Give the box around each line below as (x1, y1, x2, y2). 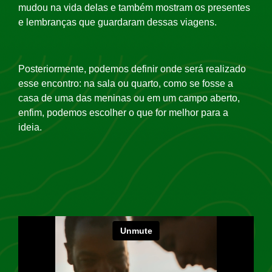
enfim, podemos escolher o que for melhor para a (18, 107, 228, 118)
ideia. (18, 121, 44, 132)
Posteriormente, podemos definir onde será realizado (18, 63, 246, 74)
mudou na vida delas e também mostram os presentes (18, 2, 250, 13)
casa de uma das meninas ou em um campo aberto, (18, 92, 240, 103)
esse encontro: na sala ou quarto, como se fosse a (18, 78, 233, 89)
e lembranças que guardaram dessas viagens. (18, 17, 217, 28)
